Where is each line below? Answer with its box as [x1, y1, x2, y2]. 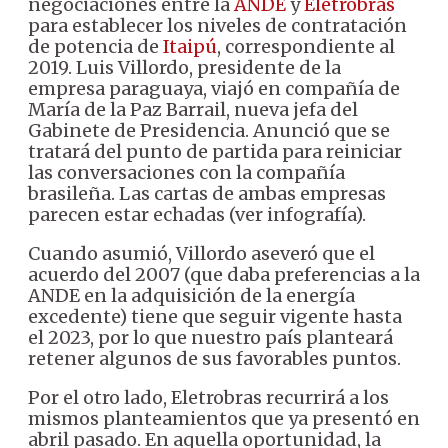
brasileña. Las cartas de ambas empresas [28, 181, 386, 205]
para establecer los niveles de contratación [28, 13, 407, 37]
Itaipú [163, 34, 217, 58]
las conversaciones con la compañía [28, 160, 345, 184]
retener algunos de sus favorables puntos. [28, 346, 401, 370]
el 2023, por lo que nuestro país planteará [28, 325, 393, 349]
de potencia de [28, 34, 163, 58]
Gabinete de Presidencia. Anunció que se [28, 118, 390, 142]
